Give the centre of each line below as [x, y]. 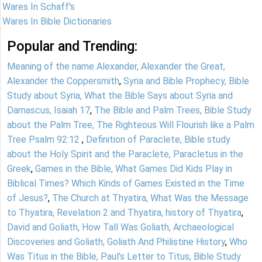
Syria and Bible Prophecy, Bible [186, 81]
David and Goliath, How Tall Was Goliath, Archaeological [120, 227]
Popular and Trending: [72, 46]
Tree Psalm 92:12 [44, 140]
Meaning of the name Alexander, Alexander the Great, [116, 67]
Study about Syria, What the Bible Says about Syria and [120, 96]
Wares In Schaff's [39, 7]
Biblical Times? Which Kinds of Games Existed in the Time [126, 184]
